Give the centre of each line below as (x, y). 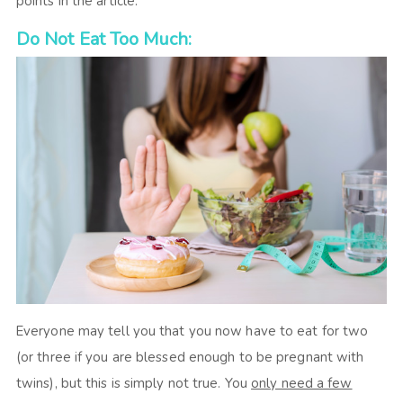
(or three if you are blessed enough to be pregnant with (190, 357)
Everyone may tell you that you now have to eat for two (192, 331)
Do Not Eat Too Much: (103, 40)
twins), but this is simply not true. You (134, 383)
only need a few (302, 383)
